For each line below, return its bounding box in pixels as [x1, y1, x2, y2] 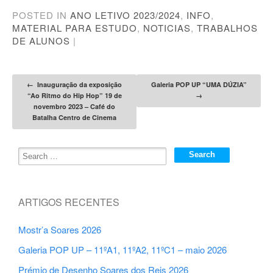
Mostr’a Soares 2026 [18, 223, 102, 236]
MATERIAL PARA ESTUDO [12, 21, 137, 34]
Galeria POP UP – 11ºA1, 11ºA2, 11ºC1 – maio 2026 [18, 243, 227, 257]
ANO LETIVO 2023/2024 [70, 8, 180, 21]
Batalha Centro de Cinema [32, 112, 116, 122]
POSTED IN [12, 8, 70, 21]
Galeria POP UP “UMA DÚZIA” [151, 79, 247, 89]
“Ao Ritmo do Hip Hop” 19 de [27, 90, 122, 100]
